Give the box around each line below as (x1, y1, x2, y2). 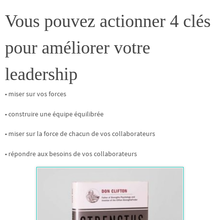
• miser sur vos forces (5, 89, 66, 99)
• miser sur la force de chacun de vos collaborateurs (5, 129, 155, 138)
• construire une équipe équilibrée (5, 109, 104, 118)
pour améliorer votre (5, 38, 150, 58)
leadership (5, 64, 78, 84)
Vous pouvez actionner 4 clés (5, 11, 211, 31)
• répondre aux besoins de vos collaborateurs (5, 149, 137, 158)
